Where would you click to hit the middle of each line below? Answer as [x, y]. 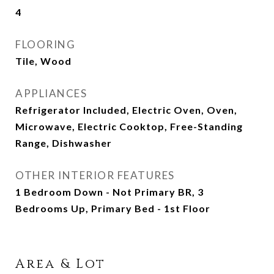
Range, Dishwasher [64, 143]
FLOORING [45, 44]
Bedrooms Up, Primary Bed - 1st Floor [113, 208]
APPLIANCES [51, 93]
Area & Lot [61, 264]
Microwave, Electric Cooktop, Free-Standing [129, 126]
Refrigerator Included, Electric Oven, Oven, [126, 110]
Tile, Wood [43, 61]
